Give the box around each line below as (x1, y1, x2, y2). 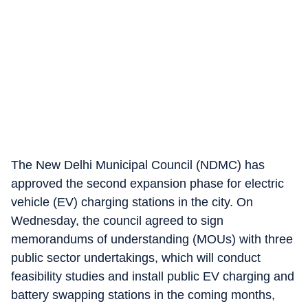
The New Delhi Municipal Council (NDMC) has (11, 158, 265, 172)
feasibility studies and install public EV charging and (11, 269, 294, 283)
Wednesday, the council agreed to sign (11, 214, 223, 228)
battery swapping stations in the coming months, (11, 288, 275, 302)
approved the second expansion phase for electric (11, 177, 284, 190)
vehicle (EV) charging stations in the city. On (11, 195, 253, 209)
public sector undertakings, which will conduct (11, 251, 261, 265)
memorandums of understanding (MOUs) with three (11, 232, 293, 246)
